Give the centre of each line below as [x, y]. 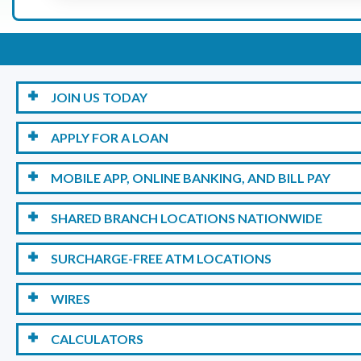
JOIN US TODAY [99, 98]
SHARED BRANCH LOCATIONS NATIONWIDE [187, 218]
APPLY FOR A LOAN [110, 138]
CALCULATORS [97, 339]
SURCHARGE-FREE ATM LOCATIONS [161, 259]
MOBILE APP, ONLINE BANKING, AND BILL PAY [191, 178]
